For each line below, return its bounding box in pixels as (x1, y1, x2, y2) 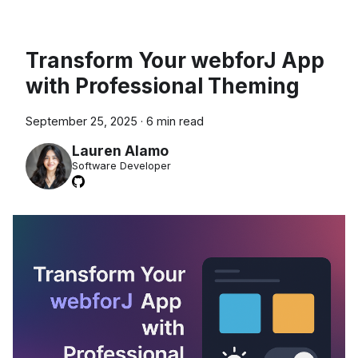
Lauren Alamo (71, 142, 169, 160)
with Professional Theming (26, 73, 300, 98)
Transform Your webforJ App (26, 47, 324, 73)
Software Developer (71, 160, 171, 173)
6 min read (146, 113, 204, 128)
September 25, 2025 (26, 113, 137, 128)
